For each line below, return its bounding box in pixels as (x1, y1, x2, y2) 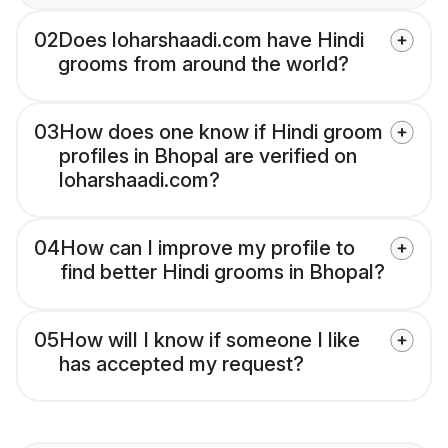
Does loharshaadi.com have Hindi (58, 28, 364, 53)
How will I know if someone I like (59, 328, 360, 353)
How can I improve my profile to (60, 236, 355, 261)
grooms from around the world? (58, 52, 349, 77)
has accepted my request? (59, 352, 304, 377)
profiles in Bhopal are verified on (59, 144, 357, 169)
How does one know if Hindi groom (59, 120, 383, 145)
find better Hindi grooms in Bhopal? (60, 260, 385, 285)
